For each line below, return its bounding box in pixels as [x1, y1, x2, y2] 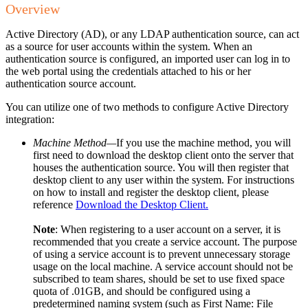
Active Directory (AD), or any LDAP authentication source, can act [5, 27, 299, 40]
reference [33, 198, 76, 210]
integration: [5, 113, 54, 125]
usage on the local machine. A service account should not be [33, 260, 293, 272]
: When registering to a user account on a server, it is [55, 223, 280, 235]
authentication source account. [5, 77, 136, 89]
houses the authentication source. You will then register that [33, 161, 289, 173]
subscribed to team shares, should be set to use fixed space [33, 272, 285, 285]
